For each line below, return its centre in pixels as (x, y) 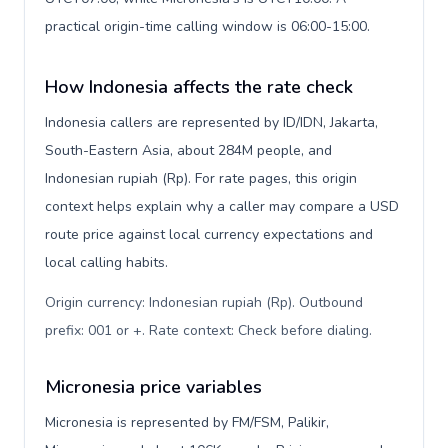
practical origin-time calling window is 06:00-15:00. (207, 26)
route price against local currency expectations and (209, 234)
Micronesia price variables (153, 387)
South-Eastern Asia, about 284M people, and (188, 150)
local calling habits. (106, 262)
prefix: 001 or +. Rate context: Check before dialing (207, 330)
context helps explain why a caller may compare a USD (222, 206)
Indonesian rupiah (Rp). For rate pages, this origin (201, 178)
